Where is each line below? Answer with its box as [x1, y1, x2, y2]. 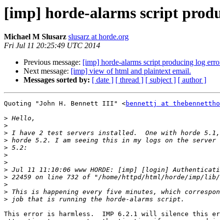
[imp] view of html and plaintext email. [71, 67, 191, 76]
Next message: [24, 67, 71, 76]
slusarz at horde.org [68, 32, 129, 41]
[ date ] [92, 76, 113, 84]
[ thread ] [115, 76, 143, 84]
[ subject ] [145, 76, 176, 84]
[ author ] [178, 76, 206, 84]
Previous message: [24, 58, 82, 67]
